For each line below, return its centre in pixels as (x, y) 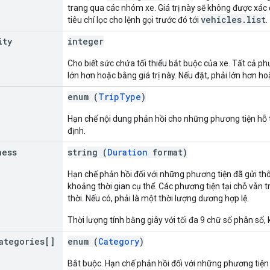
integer (86, 41)
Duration (127, 152)
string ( (87, 152)
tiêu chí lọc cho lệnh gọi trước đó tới (134, 20)
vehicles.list (233, 19)
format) (168, 152)
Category (119, 241)
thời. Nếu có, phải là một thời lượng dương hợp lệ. (158, 198)
